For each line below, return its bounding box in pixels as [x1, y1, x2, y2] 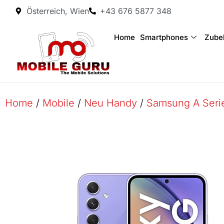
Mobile [42, 96, 74, 109]
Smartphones [139, 32, 188, 42]
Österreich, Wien [26, 6, 89, 16]
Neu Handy [84, 96, 137, 109]
